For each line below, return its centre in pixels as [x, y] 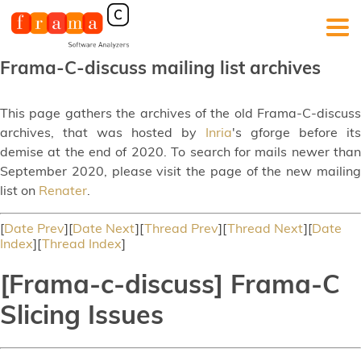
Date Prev [34, 228]
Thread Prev [181, 228]
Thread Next [266, 228]
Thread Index [82, 243]
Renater [63, 190]
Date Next [104, 228]
